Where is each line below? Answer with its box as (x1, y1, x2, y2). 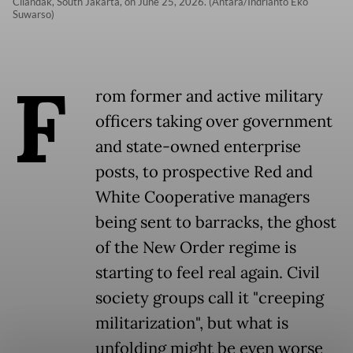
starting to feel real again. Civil (95, 262, 320, 284)
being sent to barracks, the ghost (95, 212, 336, 233)
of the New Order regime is (95, 237, 296, 258)
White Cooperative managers (95, 187, 310, 208)
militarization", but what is (95, 313, 288, 334)
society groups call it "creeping (95, 288, 324, 309)
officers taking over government (95, 111, 333, 132)
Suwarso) (13, 8, 54, 21)
